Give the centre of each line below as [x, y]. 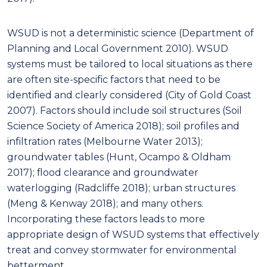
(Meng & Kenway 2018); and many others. [105, 203]
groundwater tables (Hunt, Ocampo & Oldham [119, 157]
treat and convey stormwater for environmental [122, 250]
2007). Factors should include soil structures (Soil [125, 110]
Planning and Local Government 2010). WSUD [118, 48]
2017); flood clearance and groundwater [103, 172]
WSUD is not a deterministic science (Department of [131, 33]
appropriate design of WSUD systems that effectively [133, 234]
